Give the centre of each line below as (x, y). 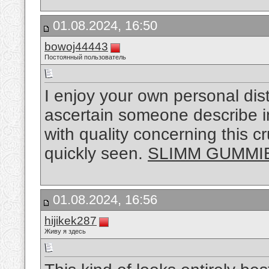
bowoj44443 (76, 47)
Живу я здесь (65, 231)
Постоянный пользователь (85, 57)
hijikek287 (71, 221)
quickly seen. (96, 154)
